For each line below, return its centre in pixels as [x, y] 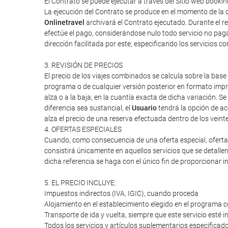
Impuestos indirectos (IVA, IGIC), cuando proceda [121, 193]
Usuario [144, 108]
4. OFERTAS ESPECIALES [83, 129]
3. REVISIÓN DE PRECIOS [83, 65]
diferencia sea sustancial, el [88, 108]
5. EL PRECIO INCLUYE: [80, 183]
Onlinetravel [64, 22]
